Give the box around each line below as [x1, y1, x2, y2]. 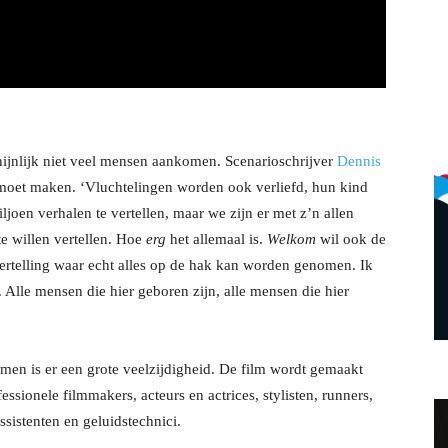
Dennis [337, 153, 381, 169]
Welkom [267, 231, 316, 247]
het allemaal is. [166, 231, 267, 247]
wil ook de [316, 231, 386, 247]
